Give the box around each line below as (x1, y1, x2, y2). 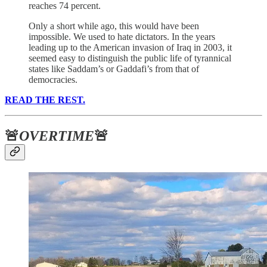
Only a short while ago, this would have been (29, 21, 199, 32)
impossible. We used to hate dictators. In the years (29, 32, 215, 42)
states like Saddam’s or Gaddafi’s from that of (29, 64, 199, 74)
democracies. (29, 74, 77, 85)
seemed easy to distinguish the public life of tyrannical (29, 53, 231, 64)
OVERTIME (19, 128, 94, 144)
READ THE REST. (5, 95, 85, 105)
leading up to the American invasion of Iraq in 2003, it (29, 42, 232, 53)
